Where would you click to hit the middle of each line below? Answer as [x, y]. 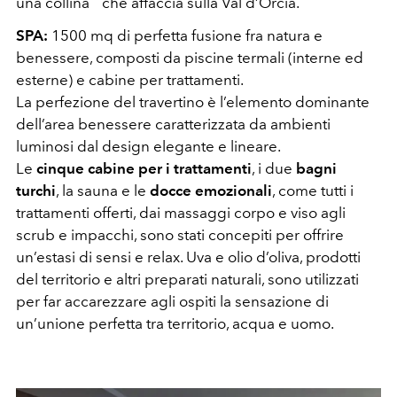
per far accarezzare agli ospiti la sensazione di [172, 301]
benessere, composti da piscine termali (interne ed [190, 57]
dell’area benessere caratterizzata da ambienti [173, 124]
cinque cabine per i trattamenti [144, 168]
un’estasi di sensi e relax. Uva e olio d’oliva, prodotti [188, 257]
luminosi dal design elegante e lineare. [148, 146]
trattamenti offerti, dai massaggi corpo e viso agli [181, 212]
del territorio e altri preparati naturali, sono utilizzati [187, 279]
